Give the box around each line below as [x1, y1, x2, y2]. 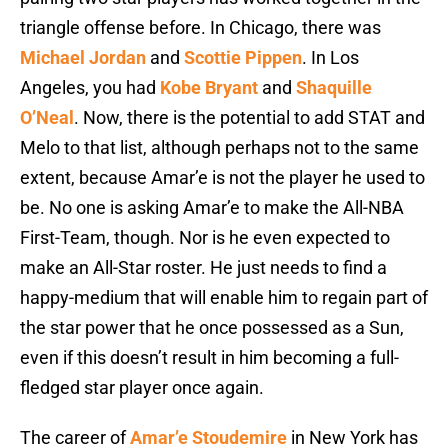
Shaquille [296, 77, 372, 99]
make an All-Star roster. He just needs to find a [20, 257, 387, 279]
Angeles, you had [20, 77, 160, 99]
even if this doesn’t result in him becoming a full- [20, 347, 399, 369]
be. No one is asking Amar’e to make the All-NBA [20, 197, 404, 219]
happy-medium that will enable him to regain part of [20, 287, 428, 309]
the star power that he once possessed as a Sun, [20, 317, 404, 339]
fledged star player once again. [20, 377, 264, 399]
